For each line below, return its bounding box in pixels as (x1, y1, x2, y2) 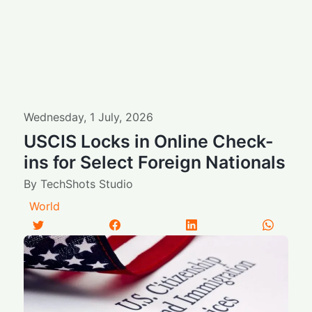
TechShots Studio (40, 176, 134, 191)
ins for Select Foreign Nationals (24, 151, 286, 173)
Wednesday (24, 109, 84, 124)
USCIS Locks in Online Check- (24, 130, 274, 152)
